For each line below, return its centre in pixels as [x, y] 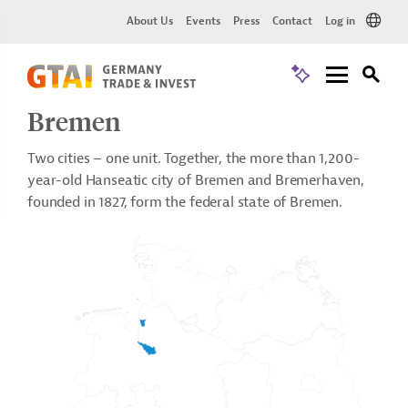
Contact [292, 21]
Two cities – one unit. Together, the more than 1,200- [194, 158]
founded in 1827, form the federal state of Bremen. [185, 202]
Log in [340, 21]
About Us [150, 21]
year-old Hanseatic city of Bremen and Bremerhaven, [196, 180]
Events [203, 21]
